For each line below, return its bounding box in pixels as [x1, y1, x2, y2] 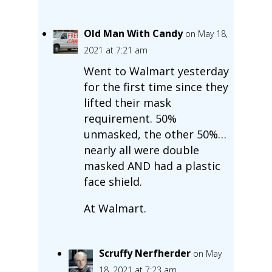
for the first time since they [83, 79, 228, 94]
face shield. [83, 174, 142, 189]
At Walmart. [83, 200, 146, 216]
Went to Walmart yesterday [83, 63, 229, 78]
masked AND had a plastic [83, 158, 220, 173]
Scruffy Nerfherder [98, 246, 191, 260]
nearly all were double [83, 142, 199, 157]
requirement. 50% [83, 110, 177, 126]
